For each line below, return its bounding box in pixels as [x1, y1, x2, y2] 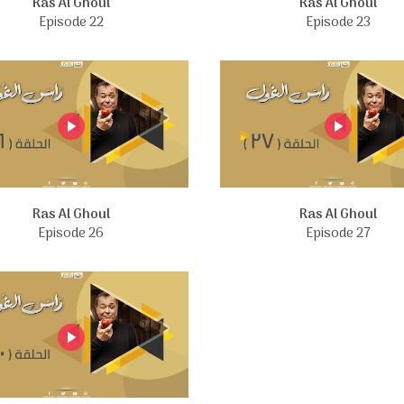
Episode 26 [38, 222, 104, 244]
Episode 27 [305, 222, 371, 244]
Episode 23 [305, 11, 371, 33]
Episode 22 [38, 11, 104, 33]
